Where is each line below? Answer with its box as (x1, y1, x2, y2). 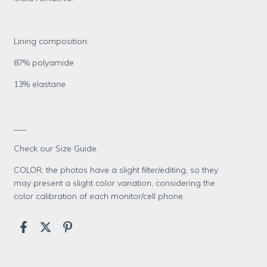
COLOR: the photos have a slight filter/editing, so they (14, 164, 219, 175)
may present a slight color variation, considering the (14, 178, 216, 188)
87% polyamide (14, 57, 74, 68)
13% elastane (14, 79, 66, 89)
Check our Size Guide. (14, 143, 99, 154)
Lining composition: (14, 36, 89, 46)
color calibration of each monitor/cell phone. (14, 191, 185, 201)
